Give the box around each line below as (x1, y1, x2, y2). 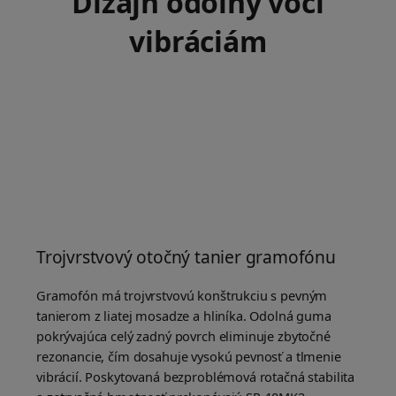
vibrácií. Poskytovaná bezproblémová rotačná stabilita (36, 368, 355, 386)
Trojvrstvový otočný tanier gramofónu (36, 245, 336, 270)
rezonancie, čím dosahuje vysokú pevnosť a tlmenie (36, 347, 341, 366)
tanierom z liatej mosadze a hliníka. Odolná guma (36, 307, 331, 325)
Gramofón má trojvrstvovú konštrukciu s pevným (36, 286, 328, 305)
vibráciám (129, 22, 267, 61)
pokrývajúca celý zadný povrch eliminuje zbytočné (36, 327, 331, 346)
